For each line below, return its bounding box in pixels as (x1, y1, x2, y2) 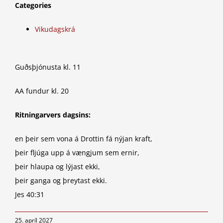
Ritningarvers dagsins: (15, 110, 91, 120)
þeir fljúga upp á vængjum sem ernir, (15, 148, 139, 158)
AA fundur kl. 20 (15, 86, 69, 96)
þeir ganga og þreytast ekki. (15, 176, 107, 186)
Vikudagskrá (35, 24, 75, 34)
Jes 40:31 (15, 190, 44, 200)
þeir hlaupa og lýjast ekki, (15, 162, 100, 172)
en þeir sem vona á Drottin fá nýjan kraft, (15, 134, 152, 144)
